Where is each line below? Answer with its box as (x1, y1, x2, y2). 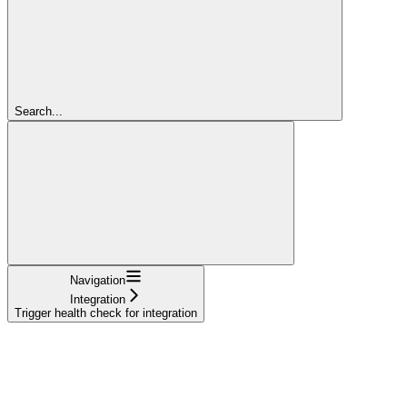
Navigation (70, 273, 125, 287)
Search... (15, 104, 63, 118)
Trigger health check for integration (15, 305, 197, 320)
